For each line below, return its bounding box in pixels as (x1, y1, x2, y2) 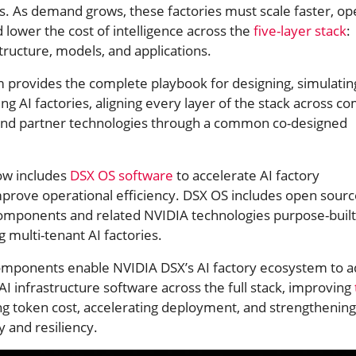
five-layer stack (253, 21, 346, 40)
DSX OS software (70, 165, 173, 184)
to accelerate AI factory (173, 165, 319, 184)
